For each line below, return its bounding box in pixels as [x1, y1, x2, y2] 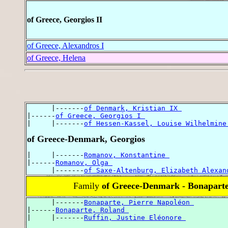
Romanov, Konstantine [84, 151, 169, 159]
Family [73, 180, 102, 191]
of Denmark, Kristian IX [84, 104, 182, 112]
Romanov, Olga [55, 158, 112, 166]
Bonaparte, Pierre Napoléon [84, 198, 194, 206]
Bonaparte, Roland [55, 206, 129, 214]
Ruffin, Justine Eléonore [84, 213, 186, 221]
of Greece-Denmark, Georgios [27, 133, 145, 144]
